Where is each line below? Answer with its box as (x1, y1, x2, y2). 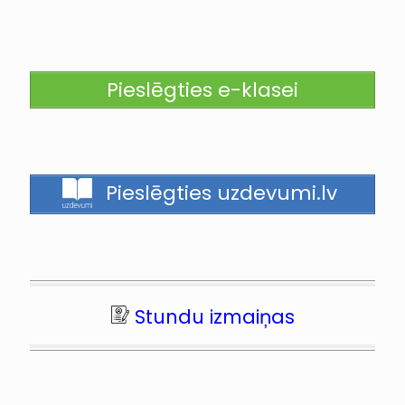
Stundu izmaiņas (134, 304, 295, 331)
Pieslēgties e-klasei (107, 75, 298, 104)
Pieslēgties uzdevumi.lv (99, 179, 337, 208)
